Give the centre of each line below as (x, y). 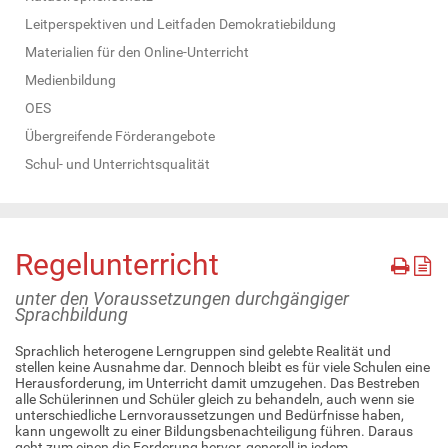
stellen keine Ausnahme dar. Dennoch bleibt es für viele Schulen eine (222, 366)
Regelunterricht (117, 264)
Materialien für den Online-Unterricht (137, 51)
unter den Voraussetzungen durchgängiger (182, 298)
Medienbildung (70, 79)
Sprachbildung (71, 314)
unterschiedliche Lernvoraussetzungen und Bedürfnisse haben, (209, 414)
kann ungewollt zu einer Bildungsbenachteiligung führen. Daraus (214, 430)
